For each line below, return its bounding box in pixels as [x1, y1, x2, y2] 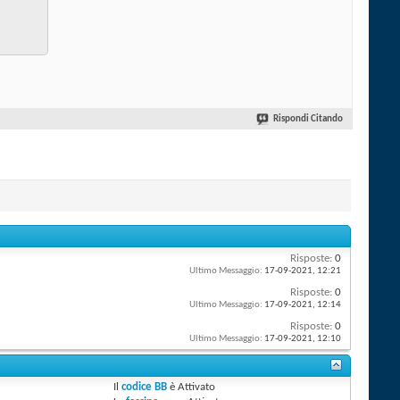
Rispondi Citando [273, 114, 343, 125]
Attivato [178, 381, 216, 394]
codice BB [121, 381, 168, 394]
